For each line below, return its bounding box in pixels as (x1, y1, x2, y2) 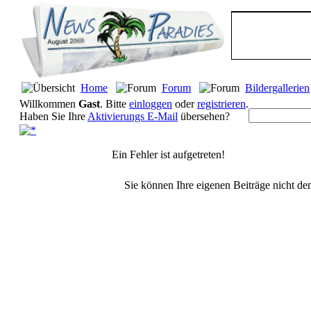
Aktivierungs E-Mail (87, 110, 178, 122)
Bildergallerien (245, 82, 310, 94)
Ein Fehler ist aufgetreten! (112, 149, 225, 160)
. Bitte (100, 98, 129, 110)
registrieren (197, 98, 246, 110)
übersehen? (178, 110, 230, 122)
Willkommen (19, 98, 78, 110)
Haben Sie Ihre (19, 110, 87, 122)
